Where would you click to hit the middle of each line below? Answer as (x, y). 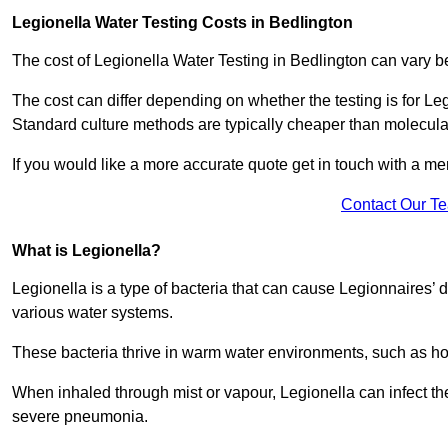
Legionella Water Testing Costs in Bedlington (182, 23)
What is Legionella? (86, 251)
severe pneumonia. (82, 417)
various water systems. (92, 313)
